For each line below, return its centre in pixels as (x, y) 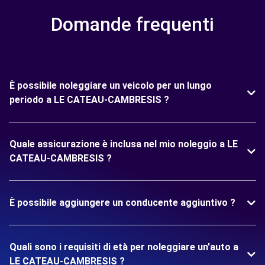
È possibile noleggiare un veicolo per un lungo (111, 85)
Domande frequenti (132, 24)
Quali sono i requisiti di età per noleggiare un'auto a (124, 247)
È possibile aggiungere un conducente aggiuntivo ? (122, 203)
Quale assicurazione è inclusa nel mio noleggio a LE (124, 144)
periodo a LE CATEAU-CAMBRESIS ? (89, 100)
